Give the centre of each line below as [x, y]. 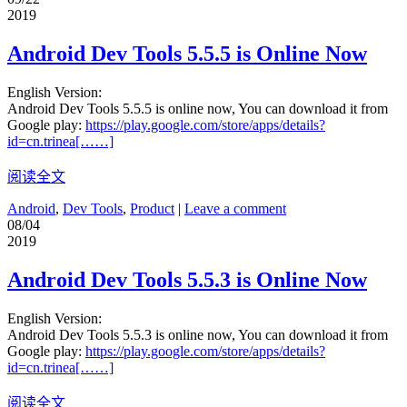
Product [152, 208]
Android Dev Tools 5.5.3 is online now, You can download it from [198, 334]
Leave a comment [235, 208]
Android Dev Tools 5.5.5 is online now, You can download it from [198, 108]
